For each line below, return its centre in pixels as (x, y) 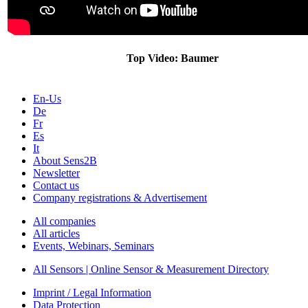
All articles (56, 233)
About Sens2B (65, 161)
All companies (64, 221)
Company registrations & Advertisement (120, 198)
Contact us (56, 185)
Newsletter (56, 173)
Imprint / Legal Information (92, 293)
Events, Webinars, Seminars (93, 246)
